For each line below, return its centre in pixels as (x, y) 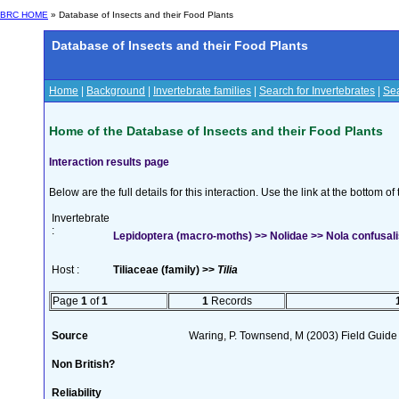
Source (70, 335)
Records (230, 301)
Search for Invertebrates (317, 91)
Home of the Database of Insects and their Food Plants (216, 130)
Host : (65, 269)
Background (116, 91)
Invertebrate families (202, 91)
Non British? (83, 364)
